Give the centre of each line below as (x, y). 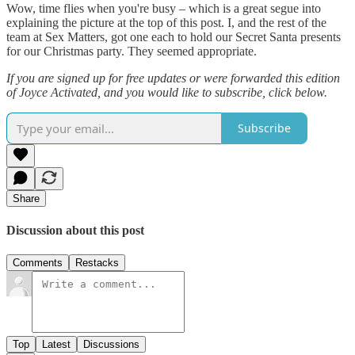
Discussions (111, 345)
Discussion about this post (75, 230)
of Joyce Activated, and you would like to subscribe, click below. (167, 92)
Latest (56, 345)
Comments (38, 263)
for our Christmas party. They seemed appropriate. (132, 51)
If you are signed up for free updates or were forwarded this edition (173, 78)
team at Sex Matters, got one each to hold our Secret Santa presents (174, 36)
